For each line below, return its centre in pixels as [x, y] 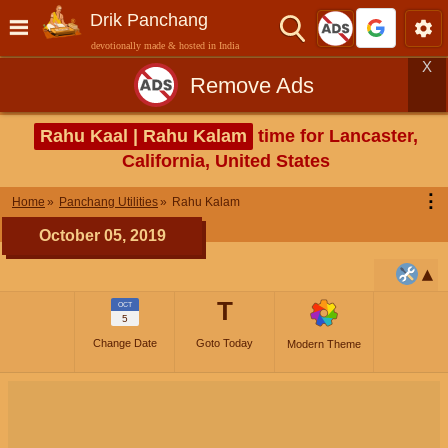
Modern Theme [324, 344]
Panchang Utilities [108, 202]
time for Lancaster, [335, 136]
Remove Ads [252, 85]
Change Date [124, 343]
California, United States [226, 161]
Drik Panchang [149, 20]
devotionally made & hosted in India [165, 45]
